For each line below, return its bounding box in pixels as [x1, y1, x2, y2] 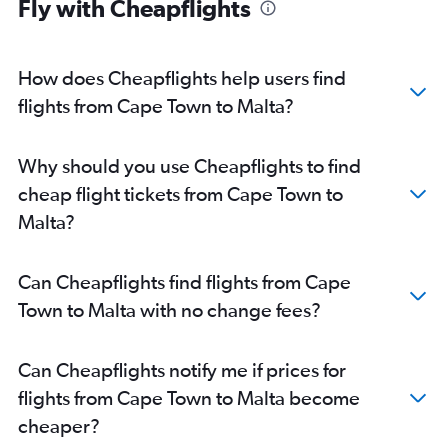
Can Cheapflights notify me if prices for [18, 358, 346, 381]
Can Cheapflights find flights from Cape [18, 270, 351, 293]
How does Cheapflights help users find [18, 66, 346, 89]
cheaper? [18, 414, 100, 437]
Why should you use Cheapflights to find [18, 154, 361, 177]
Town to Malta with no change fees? [18, 298, 321, 321]
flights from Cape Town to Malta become [18, 386, 360, 409]
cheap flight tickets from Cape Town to [18, 182, 343, 205]
